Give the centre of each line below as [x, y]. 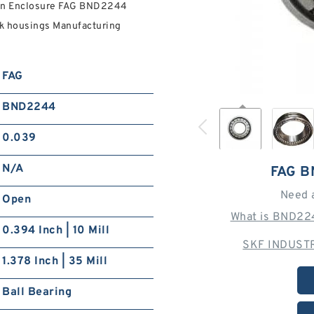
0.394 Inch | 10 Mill [56, 231]
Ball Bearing [37, 293]
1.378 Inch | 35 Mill [55, 262]
